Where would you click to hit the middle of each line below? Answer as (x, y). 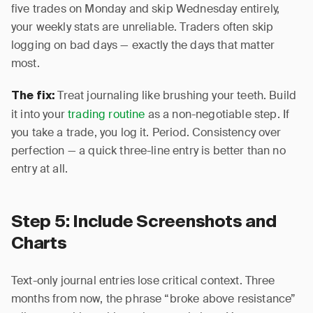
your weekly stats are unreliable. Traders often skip (143, 27)
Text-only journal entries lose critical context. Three (143, 281)
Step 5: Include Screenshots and (144, 222)
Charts (39, 244)
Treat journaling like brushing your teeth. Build (176, 95)
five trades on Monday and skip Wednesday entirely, (146, 9)
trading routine (107, 114)
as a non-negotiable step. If (217, 114)
